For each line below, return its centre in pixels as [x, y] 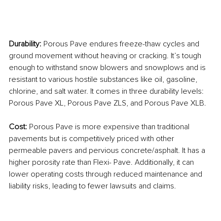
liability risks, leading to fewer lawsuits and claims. [92, 186]
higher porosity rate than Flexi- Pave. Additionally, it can [102, 162]
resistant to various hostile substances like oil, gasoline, [104, 79]
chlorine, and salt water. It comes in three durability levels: [107, 91]
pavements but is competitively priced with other [92, 138]
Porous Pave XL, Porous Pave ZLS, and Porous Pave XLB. [108, 103]
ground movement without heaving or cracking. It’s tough [106, 55]
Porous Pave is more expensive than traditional [110, 127]
